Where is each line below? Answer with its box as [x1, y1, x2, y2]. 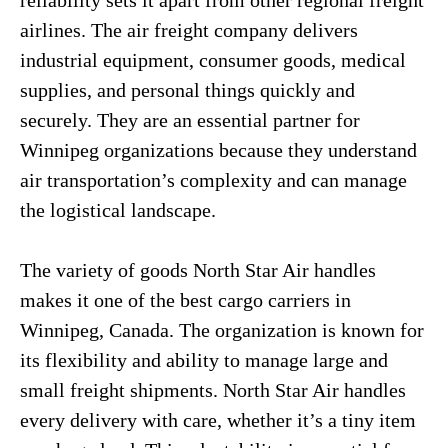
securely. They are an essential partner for [20, 109, 360, 131]
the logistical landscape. [20, 199, 216, 221]
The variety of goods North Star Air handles [20, 259, 376, 281]
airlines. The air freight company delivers [20, 19, 358, 41]
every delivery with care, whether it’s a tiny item [20, 409, 416, 431]
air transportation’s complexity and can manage [20, 169, 407, 191]
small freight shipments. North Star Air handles [20, 379, 406, 401]
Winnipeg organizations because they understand [20, 139, 417, 161]
